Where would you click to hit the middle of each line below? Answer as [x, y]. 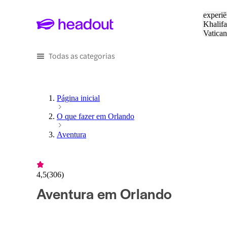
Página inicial [78, 98]
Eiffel [212, 42]
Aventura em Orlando [104, 193]
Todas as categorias [82, 55]
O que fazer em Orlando [96, 117]
